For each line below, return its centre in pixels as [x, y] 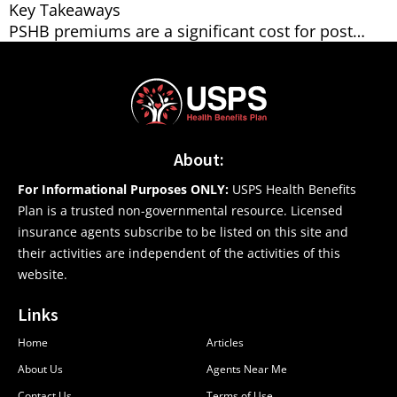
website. [43, 275]
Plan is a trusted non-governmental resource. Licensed [180, 211]
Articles [225, 343]
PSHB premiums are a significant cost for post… [187, 31]
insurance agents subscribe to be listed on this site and [183, 232]
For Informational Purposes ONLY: [123, 190]
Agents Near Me [247, 370]
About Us [40, 370]
